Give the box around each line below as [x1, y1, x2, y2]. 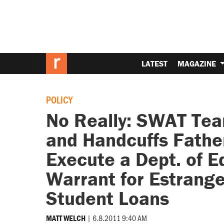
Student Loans [45, 186, 169, 210]
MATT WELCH [45, 212, 85, 223]
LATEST [141, 58, 168, 68]
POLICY [45, 93, 72, 106]
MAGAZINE [177, 58, 218, 68]
